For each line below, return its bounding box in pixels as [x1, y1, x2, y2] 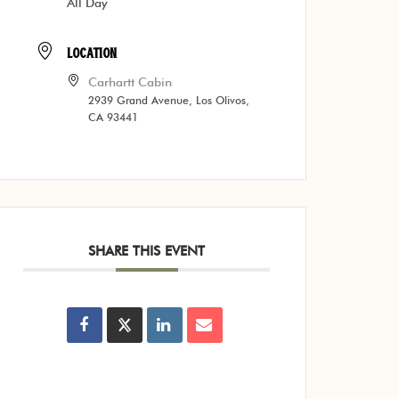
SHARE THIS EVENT [88, 243, 206, 259]
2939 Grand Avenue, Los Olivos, [88, 94, 250, 107]
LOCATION [67, 44, 118, 61]
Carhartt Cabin [88, 75, 173, 89]
